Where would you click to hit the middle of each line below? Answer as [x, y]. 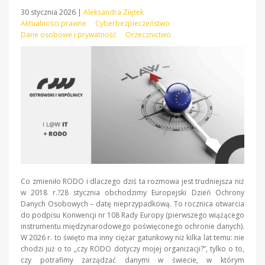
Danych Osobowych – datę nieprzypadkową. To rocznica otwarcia [132, 203]
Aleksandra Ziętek [114, 12]
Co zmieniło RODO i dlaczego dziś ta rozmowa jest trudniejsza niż [132, 181]
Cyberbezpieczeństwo [132, 23]
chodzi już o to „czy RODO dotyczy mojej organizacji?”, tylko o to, [132, 248]
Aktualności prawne [54, 23]
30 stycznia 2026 [49, 12]
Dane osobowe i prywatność [69, 34]
